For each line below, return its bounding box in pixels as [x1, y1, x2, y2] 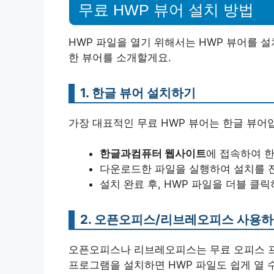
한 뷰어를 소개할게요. [68, 51, 171, 64]
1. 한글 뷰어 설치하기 [80, 84, 196, 100]
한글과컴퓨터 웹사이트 [100, 147, 206, 160]
